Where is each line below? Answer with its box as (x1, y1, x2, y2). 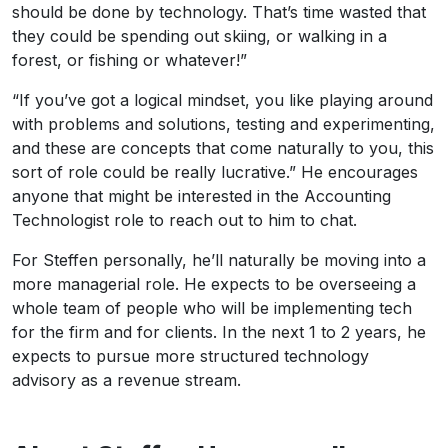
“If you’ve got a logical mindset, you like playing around (12, 89, 433, 110)
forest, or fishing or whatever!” (12, 49, 247, 70)
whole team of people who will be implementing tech (12, 297, 412, 318)
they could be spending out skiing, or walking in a (12, 25, 387, 46)
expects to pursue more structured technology (12, 345, 369, 366)
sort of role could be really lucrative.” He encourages (12, 161, 418, 182)
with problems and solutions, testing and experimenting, (12, 113, 435, 134)
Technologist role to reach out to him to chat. (12, 209, 357, 230)
